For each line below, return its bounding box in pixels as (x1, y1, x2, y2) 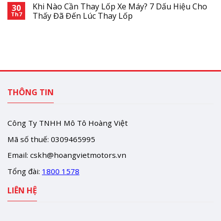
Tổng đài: (7, 166, 42, 177)
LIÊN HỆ (7, 185, 37, 196)
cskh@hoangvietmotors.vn (30, 150, 126, 160)
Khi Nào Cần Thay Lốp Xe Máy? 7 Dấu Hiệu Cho (33, 1, 207, 12)
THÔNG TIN (7, 87, 54, 98)
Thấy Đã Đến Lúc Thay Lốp (33, 10, 133, 22)
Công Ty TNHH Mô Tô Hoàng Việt (7, 117, 128, 128)
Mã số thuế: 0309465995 (7, 134, 95, 144)
